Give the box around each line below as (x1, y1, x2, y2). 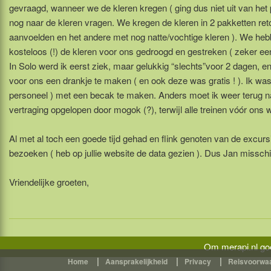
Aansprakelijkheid (105, 256, 168, 267)
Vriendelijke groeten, (9, 175, 89, 188)
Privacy (184, 256, 211, 267)
